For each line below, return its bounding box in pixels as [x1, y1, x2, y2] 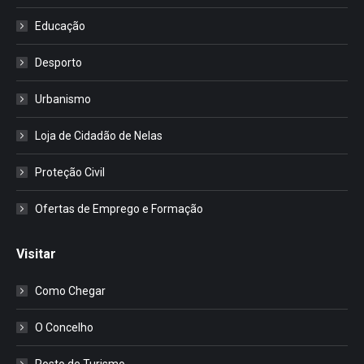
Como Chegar [35, 284, 106, 297]
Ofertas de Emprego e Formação [35, 201, 203, 215]
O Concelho [35, 320, 93, 334]
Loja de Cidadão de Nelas [35, 128, 162, 142]
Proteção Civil [35, 165, 105, 179]
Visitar [16, 245, 56, 262]
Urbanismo [35, 92, 91, 106]
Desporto [35, 55, 82, 69]
